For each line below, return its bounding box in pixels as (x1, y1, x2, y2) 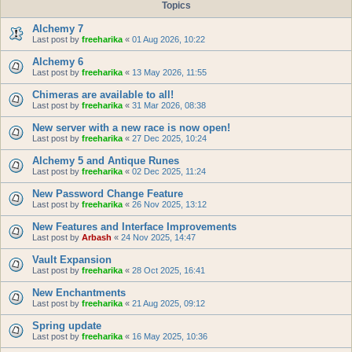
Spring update (32, 320, 101, 332)
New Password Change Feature (32, 188, 183, 200)
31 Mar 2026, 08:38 (132, 101, 206, 110)
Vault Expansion (32, 254, 112, 266)
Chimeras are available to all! (32, 89, 174, 101)
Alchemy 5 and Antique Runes (32, 155, 179, 167)
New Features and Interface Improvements (32, 221, 236, 233)
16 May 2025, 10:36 (132, 332, 207, 341)
